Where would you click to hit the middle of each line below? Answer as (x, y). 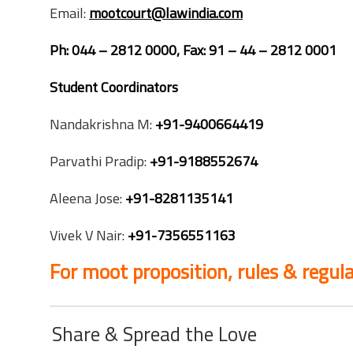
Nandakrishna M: (102, 124)
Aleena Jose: (87, 198)
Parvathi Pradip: (100, 161)
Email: (69, 13)
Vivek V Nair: (87, 235)
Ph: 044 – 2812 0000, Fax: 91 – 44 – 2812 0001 (193, 50)
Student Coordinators (114, 87)
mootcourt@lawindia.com (166, 13)
